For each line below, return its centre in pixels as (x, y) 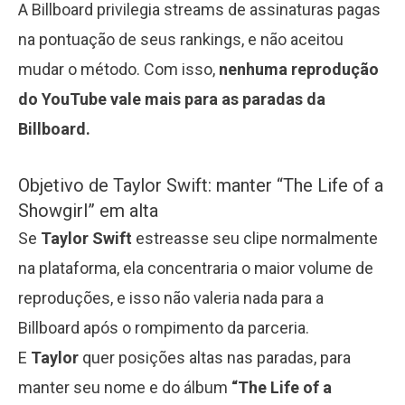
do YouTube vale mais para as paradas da (172, 99)
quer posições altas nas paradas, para (215, 357)
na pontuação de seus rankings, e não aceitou (181, 40)
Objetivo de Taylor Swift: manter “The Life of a (201, 185)
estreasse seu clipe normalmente (255, 238)
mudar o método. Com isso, (118, 70)
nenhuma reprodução (299, 70)
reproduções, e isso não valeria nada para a (171, 297)
